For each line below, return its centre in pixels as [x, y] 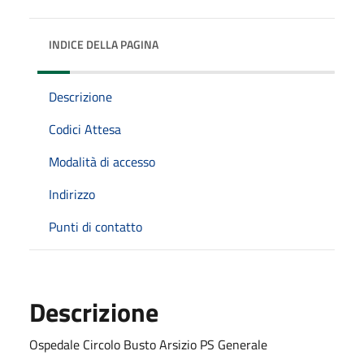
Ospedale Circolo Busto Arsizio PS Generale [148, 344]
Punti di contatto [95, 226]
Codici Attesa [85, 129]
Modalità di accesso [102, 161]
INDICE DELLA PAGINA [104, 44]
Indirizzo [72, 194]
